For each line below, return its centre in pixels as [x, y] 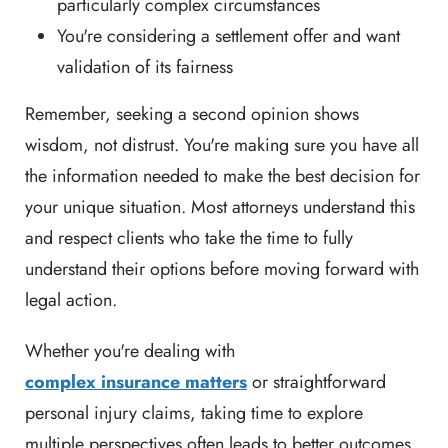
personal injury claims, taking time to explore [194, 413]
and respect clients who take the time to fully [189, 238]
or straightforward [316, 382]
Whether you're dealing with [130, 351]
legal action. [71, 300]
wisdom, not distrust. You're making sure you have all [222, 145]
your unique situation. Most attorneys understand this [220, 207]
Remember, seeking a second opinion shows [192, 114]
